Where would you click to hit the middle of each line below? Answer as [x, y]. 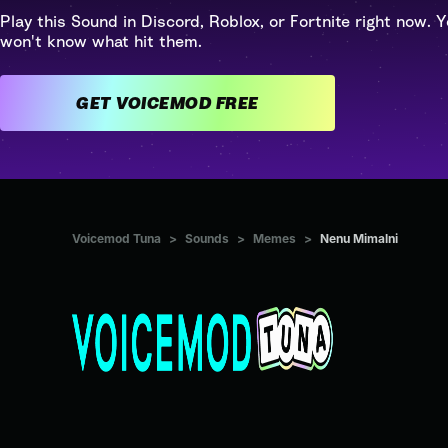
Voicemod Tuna [116, 239]
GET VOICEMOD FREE [237, 103]
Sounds [207, 239]
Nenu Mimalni [359, 239]
